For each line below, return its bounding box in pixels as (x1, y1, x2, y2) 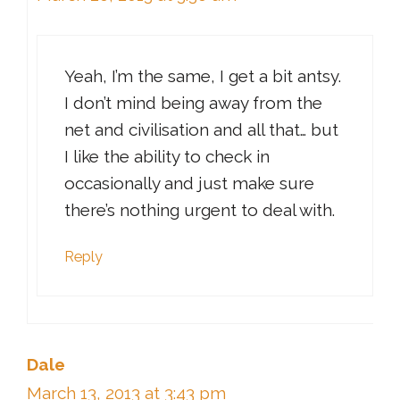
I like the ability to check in (64, 146, 270, 167)
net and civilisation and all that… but (64, 120, 338, 140)
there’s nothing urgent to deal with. (64, 200, 335, 221)
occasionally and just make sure (64, 173, 314, 194)
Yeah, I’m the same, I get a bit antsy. (64, 66, 341, 87)
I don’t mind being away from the (64, 93, 322, 113)
